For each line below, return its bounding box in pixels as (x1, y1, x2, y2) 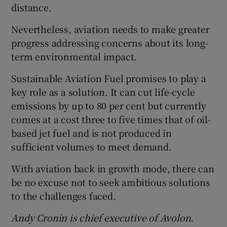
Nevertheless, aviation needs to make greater (11, 22, 210, 35)
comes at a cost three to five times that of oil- (11, 112, 211, 126)
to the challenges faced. (11, 188, 116, 202)
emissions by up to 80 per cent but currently (11, 98, 206, 112)
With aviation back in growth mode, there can (11, 161, 214, 175)
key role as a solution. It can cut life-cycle (11, 85, 195, 98)
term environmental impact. (11, 49, 137, 63)
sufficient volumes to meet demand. (11, 139, 172, 153)
